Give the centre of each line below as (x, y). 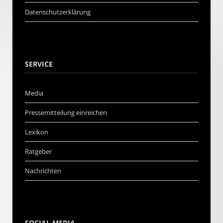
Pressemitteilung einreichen (66, 112)
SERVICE (39, 64)
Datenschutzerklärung (58, 12)
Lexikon (37, 132)
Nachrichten (43, 170)
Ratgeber (38, 151)
